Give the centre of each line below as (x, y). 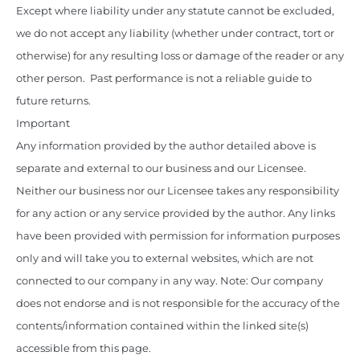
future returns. (53, 101)
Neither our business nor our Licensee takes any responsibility (178, 191)
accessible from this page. (84, 349)
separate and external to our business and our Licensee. (161, 169)
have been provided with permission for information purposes (178, 236)
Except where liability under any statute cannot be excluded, (175, 11)
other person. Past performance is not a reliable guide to (164, 79)
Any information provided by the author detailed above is (166, 146)
